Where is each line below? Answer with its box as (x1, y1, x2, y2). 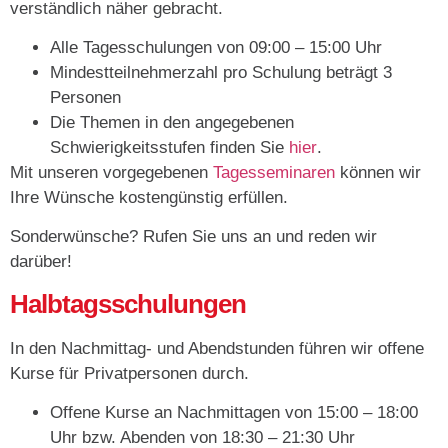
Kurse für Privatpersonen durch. (10, 363, 249, 383)
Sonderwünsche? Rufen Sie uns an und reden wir (10, 227, 377, 247)
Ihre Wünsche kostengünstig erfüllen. (10, 187, 288, 207)
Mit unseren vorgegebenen (10, 162, 213, 182)
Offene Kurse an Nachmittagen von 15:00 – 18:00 (50, 403, 418, 423)
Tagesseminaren (213, 162, 335, 182)
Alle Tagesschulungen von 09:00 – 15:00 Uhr (50, 37, 382, 57)
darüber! (10, 252, 77, 272)
